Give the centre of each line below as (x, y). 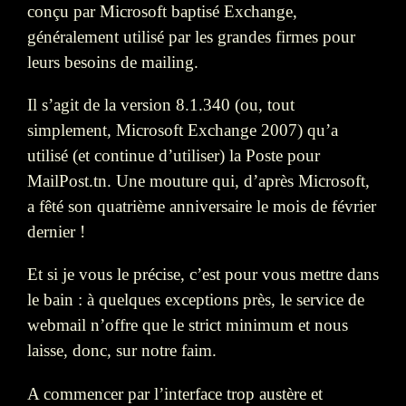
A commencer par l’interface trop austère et (175, 393)
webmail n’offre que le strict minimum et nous (188, 325)
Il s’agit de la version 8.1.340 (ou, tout (161, 105)
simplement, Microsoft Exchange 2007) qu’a (183, 130)
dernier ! (56, 232)
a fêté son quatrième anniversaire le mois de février (202, 207)
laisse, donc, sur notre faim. (122, 351)
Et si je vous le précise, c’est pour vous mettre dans (203, 275)
